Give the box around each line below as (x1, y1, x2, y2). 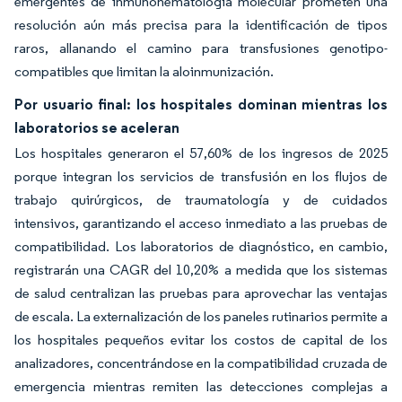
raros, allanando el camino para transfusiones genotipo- (14, 39, 388, 57)
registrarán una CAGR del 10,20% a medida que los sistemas (14, 260, 388, 278)
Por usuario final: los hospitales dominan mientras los (14, 94, 388, 113)
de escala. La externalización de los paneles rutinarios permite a (14, 307, 388, 325)
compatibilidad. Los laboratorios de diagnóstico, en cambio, (14, 237, 388, 255)
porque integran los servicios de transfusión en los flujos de (14, 167, 388, 185)
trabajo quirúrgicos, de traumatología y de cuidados (14, 190, 388, 208)
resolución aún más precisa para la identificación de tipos (14, 15, 388, 33)
